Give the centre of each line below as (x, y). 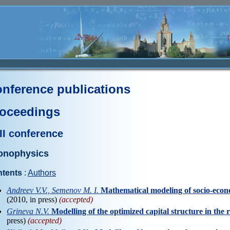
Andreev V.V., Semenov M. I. (53, 190)
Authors (42, 172)
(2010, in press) (33, 199)
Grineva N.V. (28, 211)
